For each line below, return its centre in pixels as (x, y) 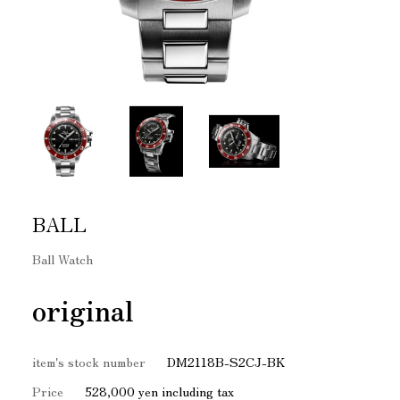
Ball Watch (62, 259)
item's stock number (88, 361)
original (83, 309)
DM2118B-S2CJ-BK (225, 361)
